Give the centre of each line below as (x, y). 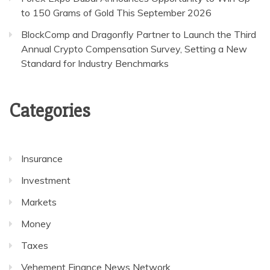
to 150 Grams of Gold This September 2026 (116, 13)
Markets (39, 202)
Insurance (42, 159)
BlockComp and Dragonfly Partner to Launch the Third (139, 35)
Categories (50, 111)
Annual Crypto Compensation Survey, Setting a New (134, 49)
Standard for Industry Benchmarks (95, 64)
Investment (46, 181)
